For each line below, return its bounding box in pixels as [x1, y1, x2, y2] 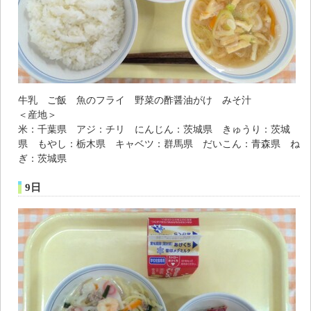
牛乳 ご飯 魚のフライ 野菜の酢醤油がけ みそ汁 [18, 94, 251, 106]
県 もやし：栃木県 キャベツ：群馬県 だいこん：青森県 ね [18, 137, 300, 149]
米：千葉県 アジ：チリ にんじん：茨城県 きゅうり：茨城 [18, 123, 290, 135]
